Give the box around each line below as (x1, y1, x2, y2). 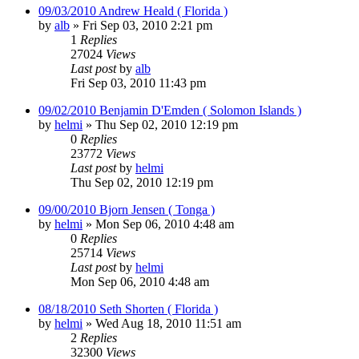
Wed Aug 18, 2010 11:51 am (95, 316, 241, 330)
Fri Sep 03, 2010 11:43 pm (71, 75, 206, 90)
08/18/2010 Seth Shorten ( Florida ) (38, 301, 218, 316)
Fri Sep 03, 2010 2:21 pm (83, 18, 212, 32)
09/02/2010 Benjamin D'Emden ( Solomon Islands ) (38, 103, 301, 117)
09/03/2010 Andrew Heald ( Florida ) (38, 3, 228, 18)
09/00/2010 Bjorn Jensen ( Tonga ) (38, 202, 215, 216)
